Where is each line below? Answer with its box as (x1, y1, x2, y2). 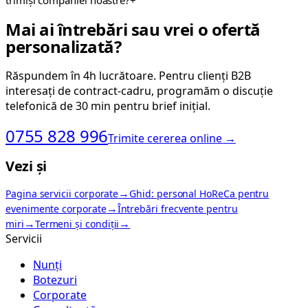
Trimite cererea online (108, 131, 223, 146)
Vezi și (5, 157, 47, 175)
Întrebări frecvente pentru (117, 201, 238, 215)
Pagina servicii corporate (5, 186, 119, 200)
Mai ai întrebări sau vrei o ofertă (5, 17, 261, 41)
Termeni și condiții (34, 217, 120, 230)
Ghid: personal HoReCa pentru (129, 186, 269, 200)
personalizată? (5, 34, 122, 58)
